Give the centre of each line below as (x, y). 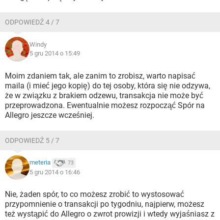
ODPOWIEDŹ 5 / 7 (32, 140)
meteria (40, 163)
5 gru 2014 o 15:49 (55, 53)
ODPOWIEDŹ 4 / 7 (32, 22)
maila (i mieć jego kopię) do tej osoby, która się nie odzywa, (108, 86)
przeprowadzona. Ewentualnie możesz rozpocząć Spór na (105, 105)
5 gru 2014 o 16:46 (55, 172)
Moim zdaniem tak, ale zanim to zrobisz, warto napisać (100, 76)
